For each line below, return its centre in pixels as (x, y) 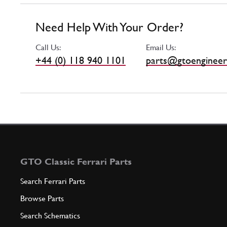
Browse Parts (42, 199)
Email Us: (161, 48)
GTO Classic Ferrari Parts (76, 162)
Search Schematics (50, 216)
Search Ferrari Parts (53, 181)
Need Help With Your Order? (109, 28)
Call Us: (48, 48)
